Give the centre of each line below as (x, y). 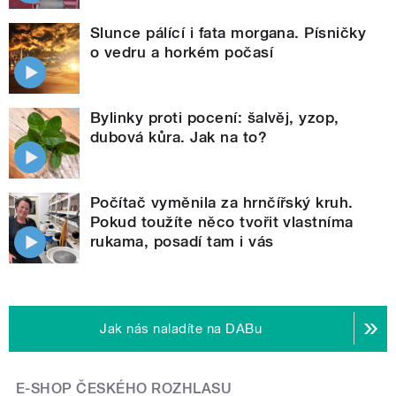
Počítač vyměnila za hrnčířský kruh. (222, 202)
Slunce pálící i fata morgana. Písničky (228, 32)
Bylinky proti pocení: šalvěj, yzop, (215, 117)
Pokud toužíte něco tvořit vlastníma (222, 221)
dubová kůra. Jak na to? (179, 137)
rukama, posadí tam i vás (182, 241)
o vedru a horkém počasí (182, 52)
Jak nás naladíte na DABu (181, 328)
